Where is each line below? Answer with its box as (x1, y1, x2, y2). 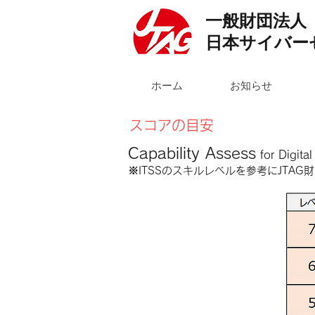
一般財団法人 (205, 12, 307, 32)
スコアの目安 (129, 118, 214, 132)
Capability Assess (128, 146, 256, 161)
